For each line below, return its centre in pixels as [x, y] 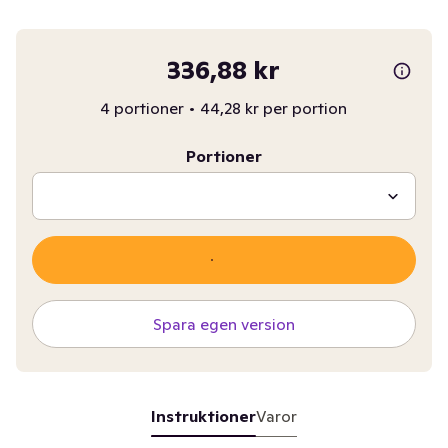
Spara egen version [223, 324]
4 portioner [142, 108]
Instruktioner [203, 416]
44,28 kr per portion [274, 108]
